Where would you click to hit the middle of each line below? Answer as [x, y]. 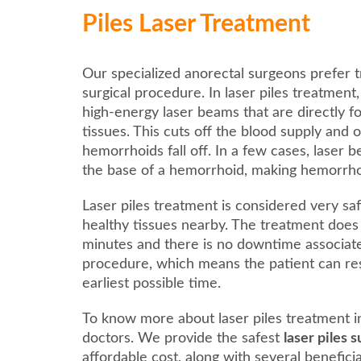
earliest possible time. [151, 284]
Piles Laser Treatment [196, 25]
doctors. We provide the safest [183, 339]
